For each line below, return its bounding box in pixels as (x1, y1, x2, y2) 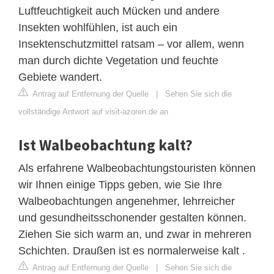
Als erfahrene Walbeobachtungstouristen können (18, 161, 256, 174)
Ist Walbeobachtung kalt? (18, 135, 193, 155)
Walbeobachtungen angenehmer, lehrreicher (18, 194, 235, 207)
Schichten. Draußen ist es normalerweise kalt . (18, 244, 245, 257)
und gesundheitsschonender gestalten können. (18, 211, 246, 224)
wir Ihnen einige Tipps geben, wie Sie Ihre (18, 178, 222, 191)
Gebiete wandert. (18, 70, 102, 83)
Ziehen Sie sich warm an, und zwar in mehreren (18, 228, 251, 240)
